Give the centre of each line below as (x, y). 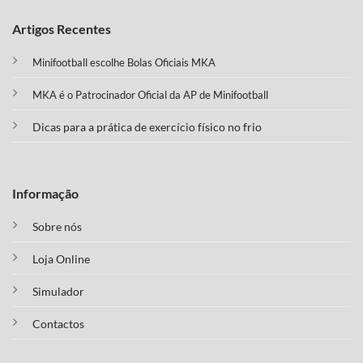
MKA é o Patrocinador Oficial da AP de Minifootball (150, 94)
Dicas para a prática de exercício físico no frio (147, 126)
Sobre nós (57, 227)
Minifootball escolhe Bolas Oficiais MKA (124, 62)
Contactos (58, 325)
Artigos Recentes (62, 28)
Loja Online (61, 260)
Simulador (58, 292)
